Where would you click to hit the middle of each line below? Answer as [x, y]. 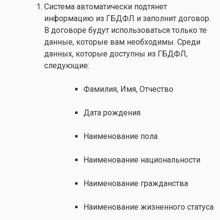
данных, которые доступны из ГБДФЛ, [116, 54]
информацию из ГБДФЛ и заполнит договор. [127, 19]
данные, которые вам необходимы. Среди [122, 42]
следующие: [67, 66]
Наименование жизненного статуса [149, 207]
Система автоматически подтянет [106, 7]
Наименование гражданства [136, 184]
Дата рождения [112, 113]
